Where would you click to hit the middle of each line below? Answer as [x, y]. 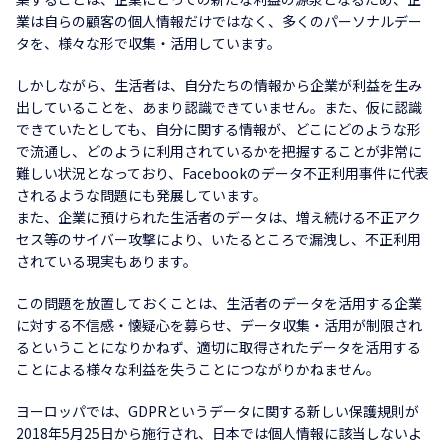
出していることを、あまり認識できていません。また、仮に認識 [219, 107]
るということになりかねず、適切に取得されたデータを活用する [218, 347]
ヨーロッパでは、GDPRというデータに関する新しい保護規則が [217, 411]
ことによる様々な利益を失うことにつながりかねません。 [198, 369]
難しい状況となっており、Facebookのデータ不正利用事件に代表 [222, 173]
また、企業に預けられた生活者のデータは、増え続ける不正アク [218, 217]
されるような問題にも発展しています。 [141, 195]
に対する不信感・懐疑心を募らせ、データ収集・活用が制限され [219, 325]
